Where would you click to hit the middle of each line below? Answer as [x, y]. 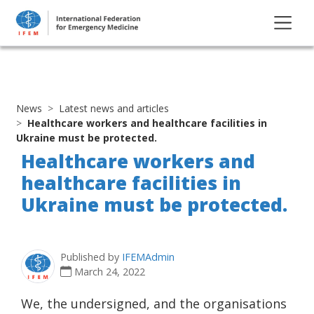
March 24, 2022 [110, 271]
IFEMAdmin [148, 257]
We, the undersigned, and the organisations [154, 303]
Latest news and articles [114, 108]
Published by [91, 257]
